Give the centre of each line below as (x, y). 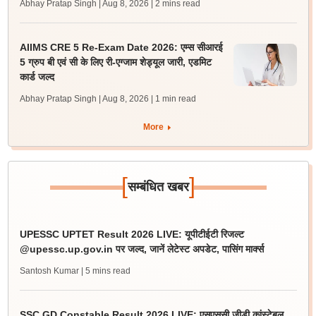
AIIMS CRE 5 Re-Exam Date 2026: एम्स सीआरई (121, 47)
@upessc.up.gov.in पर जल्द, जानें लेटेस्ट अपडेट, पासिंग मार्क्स (141, 249)
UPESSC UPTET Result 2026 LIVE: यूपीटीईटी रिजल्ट (132, 234)
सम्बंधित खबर (158, 187)
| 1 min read (173, 99)
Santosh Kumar (49, 271)
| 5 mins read (105, 271)
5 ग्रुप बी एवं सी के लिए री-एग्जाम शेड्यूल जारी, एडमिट (115, 62)
